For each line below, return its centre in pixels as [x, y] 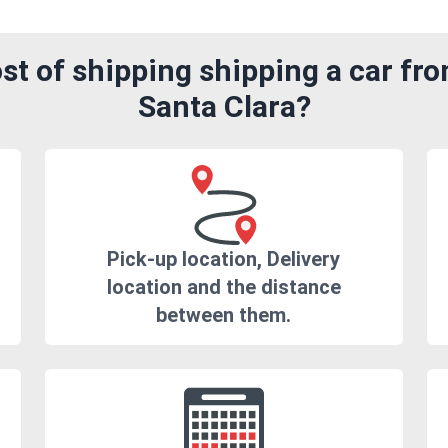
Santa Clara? [224, 107]
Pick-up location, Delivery [224, 259]
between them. [224, 315]
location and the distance [223, 287]
